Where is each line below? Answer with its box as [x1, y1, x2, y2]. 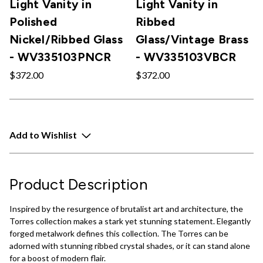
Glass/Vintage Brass [136, 32, 248, 46]
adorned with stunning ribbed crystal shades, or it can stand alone [9, 240, 250, 251]
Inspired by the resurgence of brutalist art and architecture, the [9, 203, 243, 214]
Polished [9, 14, 57, 29]
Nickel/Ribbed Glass [9, 32, 123, 46]
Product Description [9, 174, 148, 193]
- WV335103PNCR [9, 49, 112, 64]
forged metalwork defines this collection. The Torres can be [9, 228, 228, 238]
